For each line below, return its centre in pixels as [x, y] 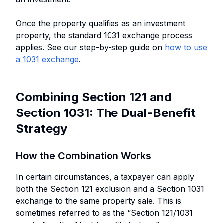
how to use [186, 47]
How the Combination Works [84, 156]
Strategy [42, 128]
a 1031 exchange [47, 59]
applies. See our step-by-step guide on [90, 47]
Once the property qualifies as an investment [101, 23]
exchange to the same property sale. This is [99, 200]
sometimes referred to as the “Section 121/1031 [104, 212]
